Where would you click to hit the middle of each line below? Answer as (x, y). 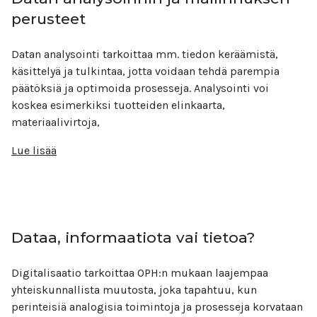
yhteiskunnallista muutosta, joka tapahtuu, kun (134, 290)
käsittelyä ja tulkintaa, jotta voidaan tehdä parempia (145, 71)
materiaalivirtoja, (56, 122)
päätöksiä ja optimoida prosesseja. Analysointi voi (140, 88)
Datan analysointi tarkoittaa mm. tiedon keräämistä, (145, 54)
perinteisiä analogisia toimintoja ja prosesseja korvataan (157, 307)
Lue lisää (34, 150)
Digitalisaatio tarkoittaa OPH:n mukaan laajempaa (140, 273)
